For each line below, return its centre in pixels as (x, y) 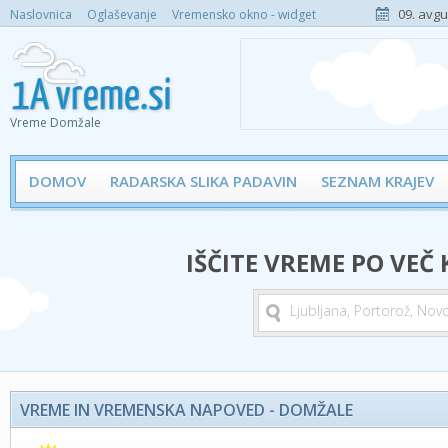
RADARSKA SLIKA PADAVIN (203, 181)
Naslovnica (41, 14)
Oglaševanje (122, 14)
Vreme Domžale (55, 122)
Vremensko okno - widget (244, 14)
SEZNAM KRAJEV (377, 181)
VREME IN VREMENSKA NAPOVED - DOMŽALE (186, 410)
